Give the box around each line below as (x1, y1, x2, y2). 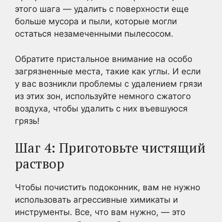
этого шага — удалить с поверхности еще (15, 4, 189, 14)
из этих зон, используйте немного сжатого (15, 91, 191, 101)
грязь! (15, 115, 40, 126)
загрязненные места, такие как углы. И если (15, 66, 201, 76)
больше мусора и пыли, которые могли (15, 16, 177, 26)
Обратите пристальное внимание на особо (15, 54, 192, 64)
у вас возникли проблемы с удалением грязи (15, 78, 202, 89)
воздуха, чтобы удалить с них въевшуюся (15, 103, 188, 113)
